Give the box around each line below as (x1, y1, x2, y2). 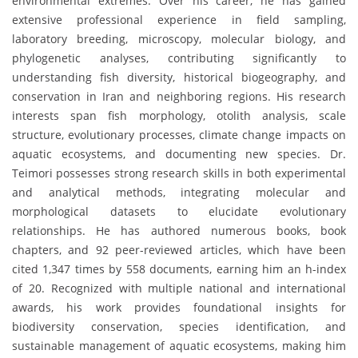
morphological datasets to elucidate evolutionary (12, 204, 346, 220)
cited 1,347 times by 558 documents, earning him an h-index (12, 261, 346, 277)
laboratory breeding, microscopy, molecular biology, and (12, 31, 346, 47)
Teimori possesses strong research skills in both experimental (12, 165, 346, 181)
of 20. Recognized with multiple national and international (12, 280, 346, 296)
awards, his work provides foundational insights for (12, 300, 346, 316)
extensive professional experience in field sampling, (12, 12, 346, 28)
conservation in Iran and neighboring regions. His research (12, 89, 346, 105)
